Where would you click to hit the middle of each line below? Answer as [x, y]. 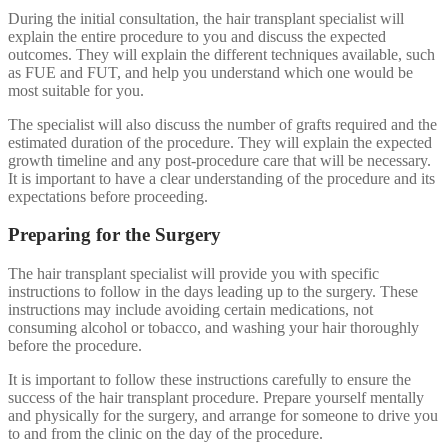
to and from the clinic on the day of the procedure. [165, 434]
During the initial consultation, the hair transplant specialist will [206, 18]
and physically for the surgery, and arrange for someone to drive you [223, 416]
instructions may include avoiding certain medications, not [190, 310]
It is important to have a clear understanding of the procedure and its [221, 178]
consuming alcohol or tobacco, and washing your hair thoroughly [213, 328]
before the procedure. [75, 346]
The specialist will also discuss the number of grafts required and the [222, 124]
